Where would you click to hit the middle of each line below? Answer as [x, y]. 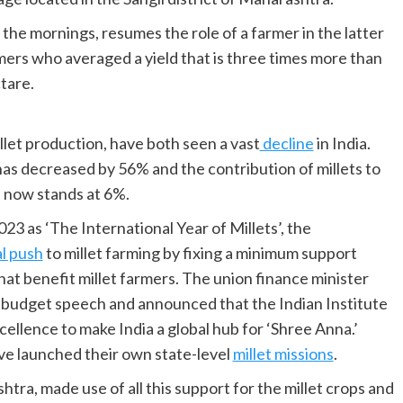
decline [287, 143]
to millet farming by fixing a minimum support [200, 253]
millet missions [283, 354]
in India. [342, 143]
